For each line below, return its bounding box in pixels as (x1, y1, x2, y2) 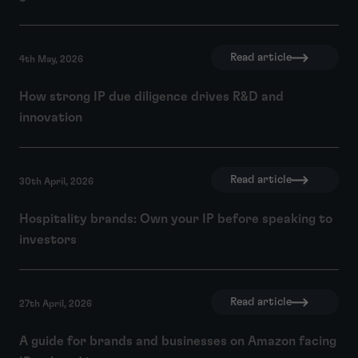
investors (19, 233, 77, 247)
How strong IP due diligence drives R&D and (19, 90, 284, 104)
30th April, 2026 (19, 177, 93, 187)
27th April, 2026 (19, 299, 92, 309)
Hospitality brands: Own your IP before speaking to (19, 213, 332, 226)
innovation (19, 111, 82, 125)
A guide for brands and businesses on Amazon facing (19, 335, 336, 348)
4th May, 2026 (19, 54, 83, 65)
